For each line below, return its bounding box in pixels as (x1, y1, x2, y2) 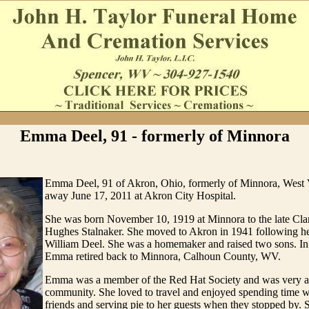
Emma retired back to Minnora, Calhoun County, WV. (45, 250, 281, 262)
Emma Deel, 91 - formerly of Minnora (19, 127, 290, 145)
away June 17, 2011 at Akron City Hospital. (45, 190, 236, 201)
